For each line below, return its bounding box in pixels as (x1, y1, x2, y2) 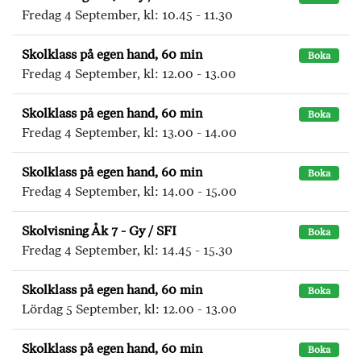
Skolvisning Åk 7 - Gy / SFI (22, 223, 176, 239)
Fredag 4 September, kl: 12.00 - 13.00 (22, 66, 236, 81)
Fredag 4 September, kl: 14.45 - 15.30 (22, 243, 233, 258)
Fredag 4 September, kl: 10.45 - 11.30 (22, 7, 233, 23)
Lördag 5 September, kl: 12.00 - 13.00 (22, 301, 237, 317)
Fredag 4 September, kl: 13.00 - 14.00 (22, 125, 237, 140)
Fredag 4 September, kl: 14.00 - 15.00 (22, 184, 237, 199)
